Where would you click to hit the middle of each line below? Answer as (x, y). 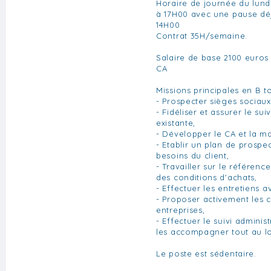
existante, (176, 122)
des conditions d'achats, (207, 177)
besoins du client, (193, 155)
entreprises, (181, 210)
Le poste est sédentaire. (206, 253)
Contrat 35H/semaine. (202, 35)
